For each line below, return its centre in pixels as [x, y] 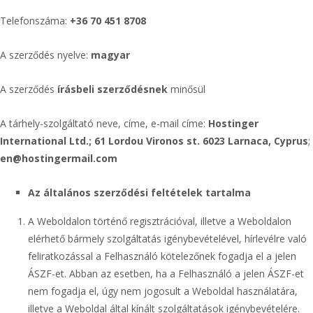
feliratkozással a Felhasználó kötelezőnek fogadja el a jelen [162, 256]
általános [67, 192]
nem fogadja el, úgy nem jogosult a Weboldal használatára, [163, 291]
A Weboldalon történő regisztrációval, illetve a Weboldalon [160, 221]
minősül [187, 89]
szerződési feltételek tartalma [172, 192]
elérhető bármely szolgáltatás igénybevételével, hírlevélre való [167, 239]
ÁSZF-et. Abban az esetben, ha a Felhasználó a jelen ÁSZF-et [166, 274]
